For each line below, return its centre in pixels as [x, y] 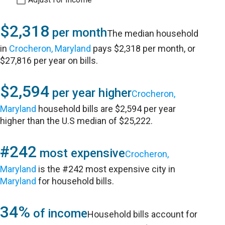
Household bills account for [143, 214]
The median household [153, 33]
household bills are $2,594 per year [106, 109]
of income [59, 213]
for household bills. [75, 181]
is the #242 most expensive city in [106, 169]
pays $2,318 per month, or [143, 48]
